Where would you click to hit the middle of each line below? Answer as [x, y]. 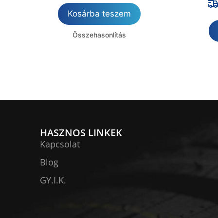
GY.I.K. [53, 180]
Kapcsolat [60, 144]
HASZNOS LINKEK [81, 133]
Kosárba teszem [100, 14]
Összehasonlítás [100, 35]
